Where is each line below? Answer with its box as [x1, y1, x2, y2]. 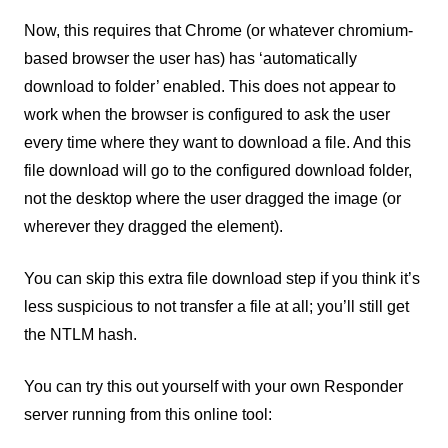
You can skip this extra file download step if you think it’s [24, 269, 420, 287]
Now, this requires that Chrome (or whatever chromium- [24, 21, 413, 39]
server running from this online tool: [24, 405, 272, 423]
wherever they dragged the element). [24, 217, 283, 235]
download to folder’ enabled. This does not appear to [24, 77, 396, 95]
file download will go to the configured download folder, [24, 161, 412, 179]
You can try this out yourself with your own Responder [24, 377, 403, 395]
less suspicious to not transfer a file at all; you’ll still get [24, 297, 409, 315]
